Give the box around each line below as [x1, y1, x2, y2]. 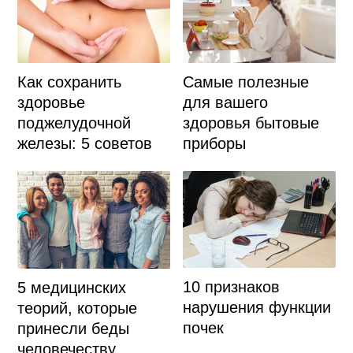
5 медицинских [17, 278, 126, 296]
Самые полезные [183, 72, 310, 91]
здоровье [17, 94, 85, 112]
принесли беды [17, 319, 129, 337]
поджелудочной [17, 114, 131, 132]
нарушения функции [183, 299, 332, 317]
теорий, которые [17, 299, 137, 317]
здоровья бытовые [183, 113, 320, 132]
